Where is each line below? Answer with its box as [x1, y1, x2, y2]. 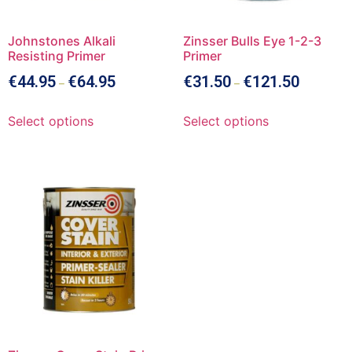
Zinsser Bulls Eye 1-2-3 [182, 33, 321, 49]
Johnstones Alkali [8, 33, 115, 49]
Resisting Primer [8, 48, 105, 64]
